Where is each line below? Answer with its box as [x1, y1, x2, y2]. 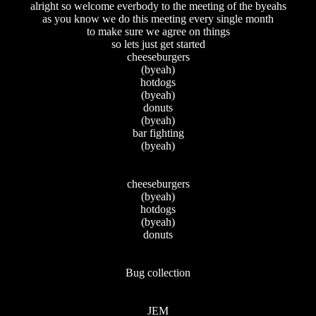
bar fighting [132, 126, 184, 139]
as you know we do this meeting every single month [42, 12, 274, 25]
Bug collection [126, 266, 190, 279]
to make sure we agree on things [86, 25, 230, 37]
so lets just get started [111, 37, 205, 50]
